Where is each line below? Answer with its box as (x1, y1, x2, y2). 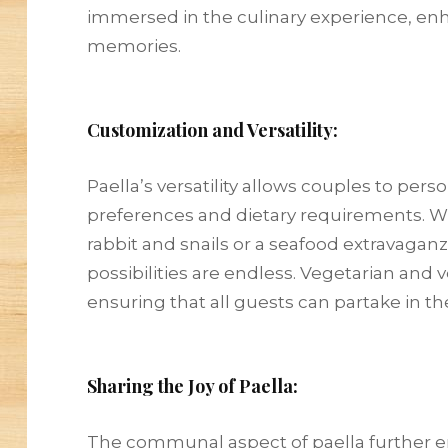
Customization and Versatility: (86, 117, 338, 142)
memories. (86, 35, 181, 56)
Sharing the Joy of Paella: (86, 373, 298, 398)
